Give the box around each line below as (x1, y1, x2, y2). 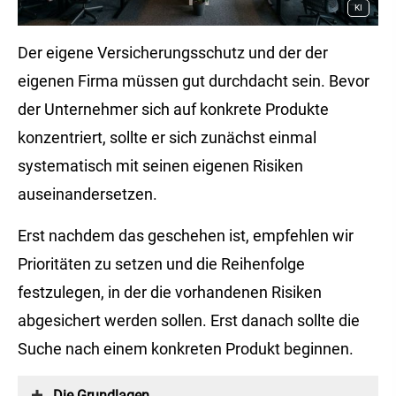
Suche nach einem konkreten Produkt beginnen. (18, 339, 354, 358)
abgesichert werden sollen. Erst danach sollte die (18, 310, 360, 330)
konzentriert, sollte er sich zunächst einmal (18, 128, 316, 148)
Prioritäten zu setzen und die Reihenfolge (18, 254, 305, 273)
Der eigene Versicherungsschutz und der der (18, 43, 328, 63)
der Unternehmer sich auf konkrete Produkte (18, 100, 329, 119)
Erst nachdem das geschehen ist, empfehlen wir (18, 225, 354, 245)
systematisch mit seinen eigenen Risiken (18, 156, 303, 176)
